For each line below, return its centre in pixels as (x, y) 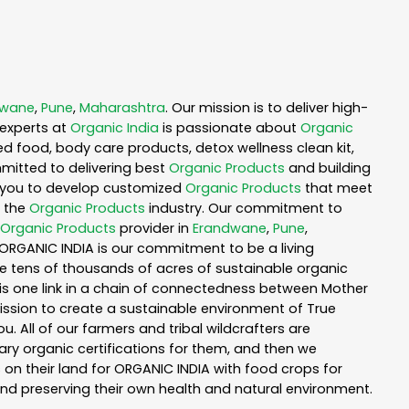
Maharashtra (122, 108)
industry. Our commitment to (244, 209)
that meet (337, 189)
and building (328, 168)
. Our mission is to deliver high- (267, 108)
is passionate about (230, 128)
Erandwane (230, 229)
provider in (154, 229)
